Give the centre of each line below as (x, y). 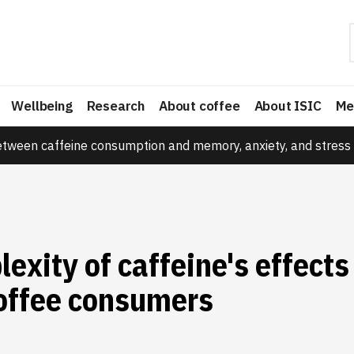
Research (116, 106)
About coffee (200, 106)
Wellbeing (42, 106)
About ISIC (288, 106)
